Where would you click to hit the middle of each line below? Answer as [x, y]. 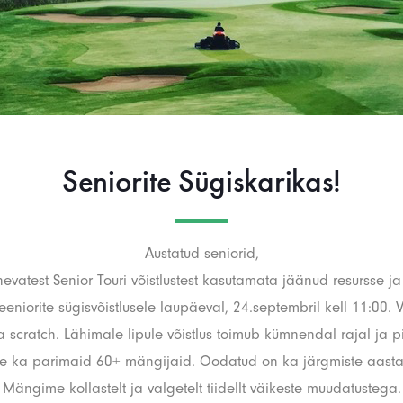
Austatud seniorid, [201, 253]
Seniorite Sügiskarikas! [201, 181]
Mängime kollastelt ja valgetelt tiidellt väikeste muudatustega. [201, 388]
